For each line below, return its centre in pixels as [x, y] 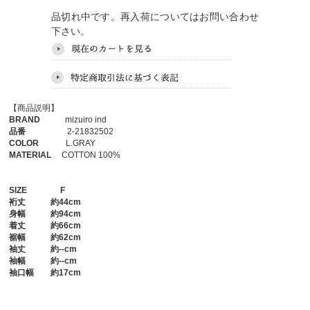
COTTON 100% [86, 155]
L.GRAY [67, 143]
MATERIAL [30, 155]
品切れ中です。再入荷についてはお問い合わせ [155, 17]
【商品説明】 [34, 108]
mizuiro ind [74, 120]
